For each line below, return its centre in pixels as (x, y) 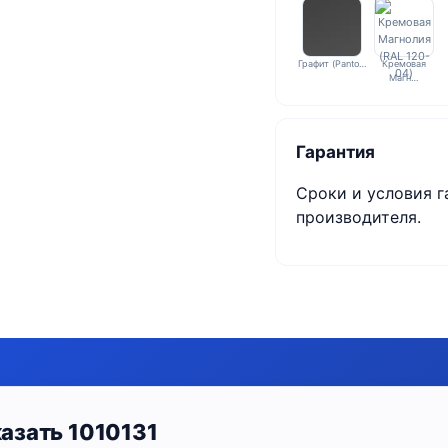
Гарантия (336, 152)
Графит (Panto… (332, 63)
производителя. (359, 217)
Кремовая (404, 63)
